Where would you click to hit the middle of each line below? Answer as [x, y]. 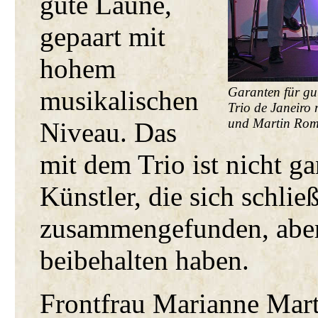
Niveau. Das [109, 132]
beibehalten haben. [145, 260]
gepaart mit [103, 37]
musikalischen [120, 100]
